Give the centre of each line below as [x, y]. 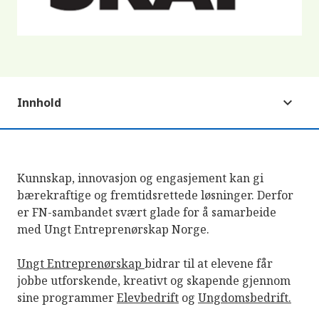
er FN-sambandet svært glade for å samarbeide [147, 212]
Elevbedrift [148, 297]
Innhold [39, 102]
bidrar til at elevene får [209, 263]
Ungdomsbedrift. [245, 297]
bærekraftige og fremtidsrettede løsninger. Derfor [155, 195]
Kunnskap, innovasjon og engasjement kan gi [140, 178]
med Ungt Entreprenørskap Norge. [113, 229]
